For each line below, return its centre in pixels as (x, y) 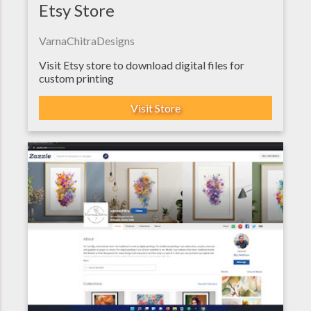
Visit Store (155, 108)
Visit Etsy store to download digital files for (142, 65)
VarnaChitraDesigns (87, 41)
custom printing (76, 78)
